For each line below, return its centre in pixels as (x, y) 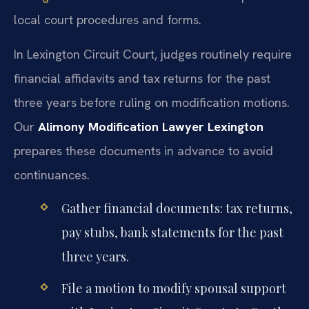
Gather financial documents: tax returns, (177, 209)
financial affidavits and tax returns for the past (142, 78)
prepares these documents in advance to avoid (143, 150)
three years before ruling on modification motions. (152, 102)
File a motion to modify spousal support (173, 289)
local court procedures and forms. (108, 20)
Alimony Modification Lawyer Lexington (151, 126)
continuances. (52, 175)
